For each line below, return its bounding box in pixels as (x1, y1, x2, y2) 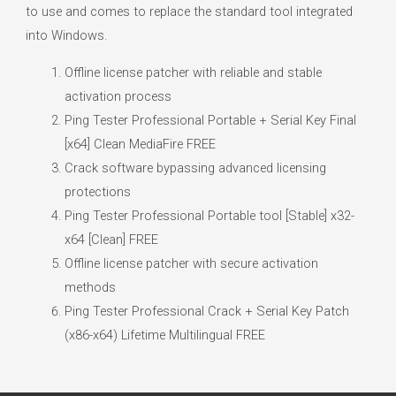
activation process (64, 88, 171, 104)
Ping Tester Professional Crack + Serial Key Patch (64, 302, 349, 319)
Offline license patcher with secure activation (64, 255, 318, 271)
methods (64, 278, 116, 295)
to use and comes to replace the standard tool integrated (26, 4, 354, 20)
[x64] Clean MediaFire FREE (64, 135, 216, 152)
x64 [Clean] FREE (64, 231, 158, 247)
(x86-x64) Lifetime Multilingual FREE (64, 326, 265, 343)
